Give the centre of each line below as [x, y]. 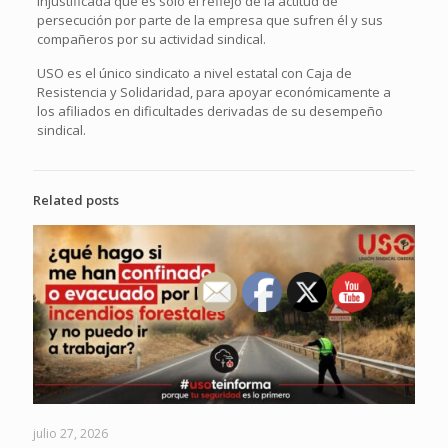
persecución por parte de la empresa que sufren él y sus [209, 19]
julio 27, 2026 [70, 433]
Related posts [76, 199]
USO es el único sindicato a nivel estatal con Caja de [194, 72]
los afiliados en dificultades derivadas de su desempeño [209, 110]
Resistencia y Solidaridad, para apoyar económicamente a [213, 91]
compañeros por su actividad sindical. [151, 38]
